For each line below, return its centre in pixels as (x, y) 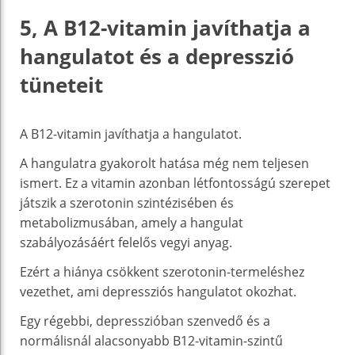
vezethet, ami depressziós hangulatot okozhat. (158, 291)
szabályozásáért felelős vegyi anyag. (126, 242)
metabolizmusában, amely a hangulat (132, 222)
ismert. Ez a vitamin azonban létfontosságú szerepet (175, 183)
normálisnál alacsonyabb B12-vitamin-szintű (151, 340)
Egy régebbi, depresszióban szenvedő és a (145, 321)
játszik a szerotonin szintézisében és (127, 202)
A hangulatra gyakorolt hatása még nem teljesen (164, 163)
